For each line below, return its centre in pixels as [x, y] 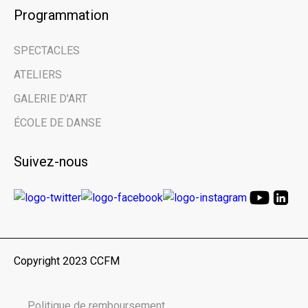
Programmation [61, 15]
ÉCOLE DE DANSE [57, 123]
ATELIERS [38, 75]
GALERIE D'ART [51, 99]
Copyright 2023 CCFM [67, 261]
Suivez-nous [51, 162]
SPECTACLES [47, 51]
